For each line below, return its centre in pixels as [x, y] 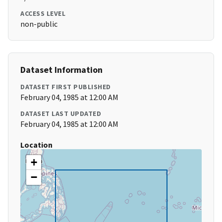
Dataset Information [61, 70]
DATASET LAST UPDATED [61, 114]
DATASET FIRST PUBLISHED [66, 87]
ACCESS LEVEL [43, 14]
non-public [39, 24]
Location [36, 145]
